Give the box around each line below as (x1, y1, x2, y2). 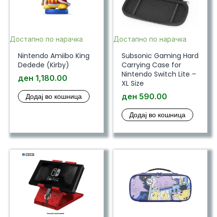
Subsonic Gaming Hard (121, 51, 199, 61)
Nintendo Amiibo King (17, 51, 90, 61)
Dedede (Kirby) (17, 60, 69, 70)
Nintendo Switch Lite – (121, 69, 196, 79)
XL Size (121, 78, 144, 89)
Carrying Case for (121, 60, 181, 70)
